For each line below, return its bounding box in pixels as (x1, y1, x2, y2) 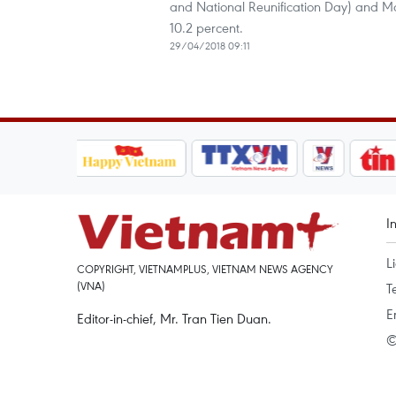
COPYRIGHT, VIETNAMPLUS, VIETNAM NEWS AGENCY (77, 262, 333, 276)
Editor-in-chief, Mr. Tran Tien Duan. (77, 309, 271, 327)
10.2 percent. (170, 19, 243, 36)
